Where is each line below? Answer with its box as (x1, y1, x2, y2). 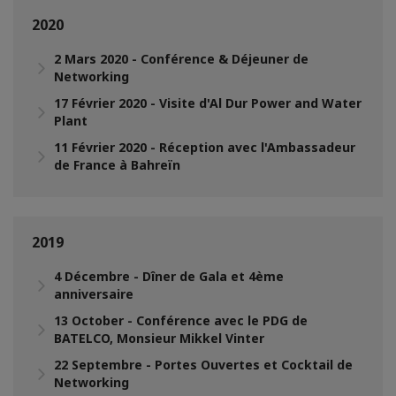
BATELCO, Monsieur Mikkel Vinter (54, 329, 264, 346)
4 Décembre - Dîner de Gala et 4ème (54, 267, 284, 285)
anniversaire (54, 285, 133, 302)
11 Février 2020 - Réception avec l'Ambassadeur (54, 138, 355, 156)
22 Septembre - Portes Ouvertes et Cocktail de (54, 355, 353, 373)
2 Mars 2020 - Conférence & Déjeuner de (54, 49, 308, 67)
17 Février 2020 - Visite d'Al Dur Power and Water (54, 94, 362, 111)
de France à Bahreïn (54, 156, 180, 173)
